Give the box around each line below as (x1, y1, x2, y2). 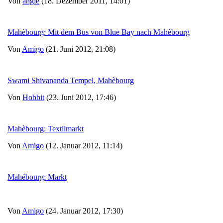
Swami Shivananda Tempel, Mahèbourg (7, 76, 134, 85)
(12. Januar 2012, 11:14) (44, 141, 122, 150)
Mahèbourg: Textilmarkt (7, 124, 84, 133)
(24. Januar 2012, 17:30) (44, 206, 123, 215)
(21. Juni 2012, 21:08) (44, 44, 115, 53)
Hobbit (22, 93, 44, 102)
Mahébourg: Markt (7, 172, 67, 181)
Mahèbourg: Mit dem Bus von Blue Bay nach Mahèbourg (7, 27, 190, 36)
